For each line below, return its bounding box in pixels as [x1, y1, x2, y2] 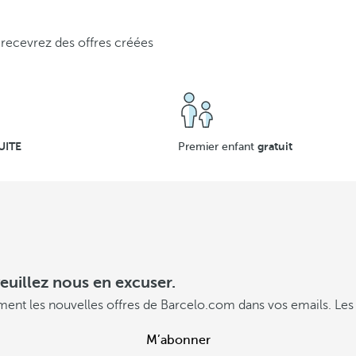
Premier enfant [178, 141, 257, 153]
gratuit [257, 140, 292, 153]
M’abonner [145, 333, 211, 347]
